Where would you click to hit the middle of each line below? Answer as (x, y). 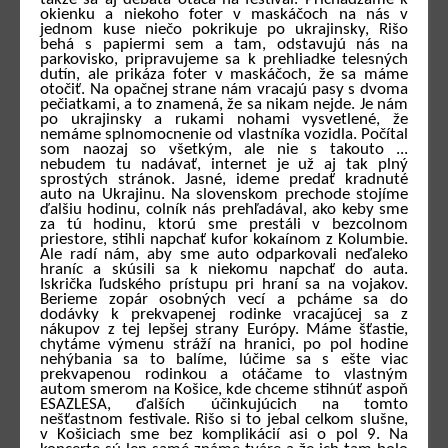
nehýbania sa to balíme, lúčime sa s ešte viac (224, 360)
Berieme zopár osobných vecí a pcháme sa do (224, 300)
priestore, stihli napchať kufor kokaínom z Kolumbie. (224, 240)
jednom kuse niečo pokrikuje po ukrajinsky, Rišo (224, 30)
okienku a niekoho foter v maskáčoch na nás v (224, 15)
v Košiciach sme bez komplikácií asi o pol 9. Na (224, 435)
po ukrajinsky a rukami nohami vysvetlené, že (224, 120)
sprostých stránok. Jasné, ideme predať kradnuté (224, 180)
